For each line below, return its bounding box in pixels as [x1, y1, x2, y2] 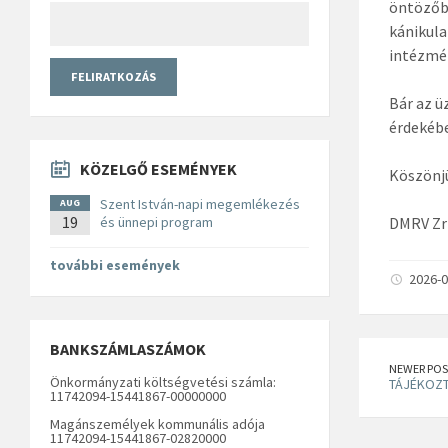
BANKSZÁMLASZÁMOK [50, 338, 206, 359]
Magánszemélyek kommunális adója [50, 414, 265, 433]
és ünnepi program [100, 212, 213, 231]
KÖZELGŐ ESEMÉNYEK [80, 158, 237, 179]
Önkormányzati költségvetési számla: [50, 372, 276, 391]
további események [50, 255, 180, 274]
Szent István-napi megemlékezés [100, 194, 300, 213]
